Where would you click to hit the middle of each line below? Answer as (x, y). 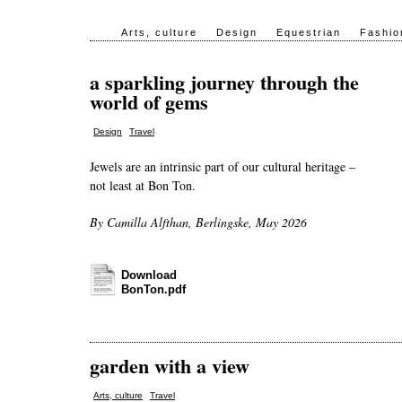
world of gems (149, 102)
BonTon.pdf (153, 290)
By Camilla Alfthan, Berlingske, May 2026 (198, 223)
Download (149, 275)
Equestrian (309, 32)
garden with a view (170, 366)
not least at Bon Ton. (143, 186)
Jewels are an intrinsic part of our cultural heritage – (223, 167)
